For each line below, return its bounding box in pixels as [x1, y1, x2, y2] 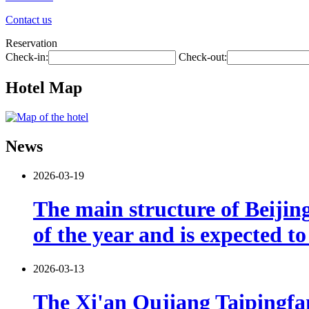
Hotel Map [6, 78, 82, 97]
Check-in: [6, 51, 48, 63]
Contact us [6, 14, 52, 26]
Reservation [6, 37, 57, 49]
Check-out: [179, 51, 227, 63]
